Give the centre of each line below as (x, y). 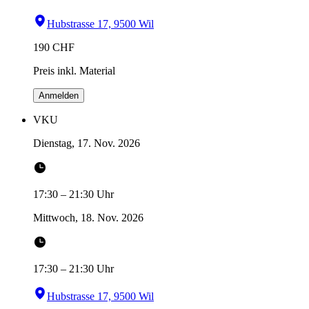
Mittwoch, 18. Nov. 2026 (88, 218)
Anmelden (59, 96)
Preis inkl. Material (74, 71)
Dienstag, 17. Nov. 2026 (87, 143)
